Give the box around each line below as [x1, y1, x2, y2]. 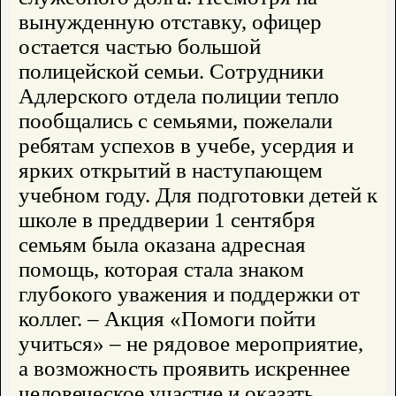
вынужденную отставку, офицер [19, 10, 322, 34]
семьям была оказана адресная [19, 232, 306, 257]
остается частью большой [19, 34, 261, 59]
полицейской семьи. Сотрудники [19, 59, 324, 84]
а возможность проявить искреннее [19, 356, 350, 381]
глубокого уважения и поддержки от [19, 282, 360, 307]
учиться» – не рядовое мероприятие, [19, 331, 363, 356]
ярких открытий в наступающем [19, 158, 323, 183]
